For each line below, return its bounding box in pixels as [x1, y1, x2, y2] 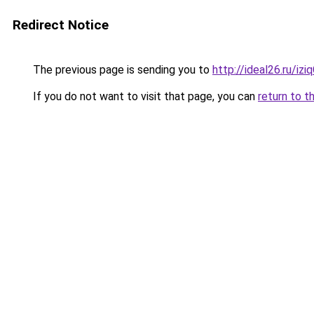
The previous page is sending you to [30, 63, 212, 76]
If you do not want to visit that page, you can [30, 90, 258, 103]
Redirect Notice [13, 17, 109, 33]
